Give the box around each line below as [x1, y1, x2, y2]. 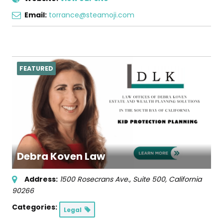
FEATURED [19, 64, 53, 73]
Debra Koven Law [17, 149, 105, 164]
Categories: [12, 202, 57, 213]
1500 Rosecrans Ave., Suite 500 [60, 174, 165, 185]
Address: [24, 174, 58, 185]
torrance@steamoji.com [49, 9, 134, 20]
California [169, 174, 202, 185]
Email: [24, 9, 47, 20]
